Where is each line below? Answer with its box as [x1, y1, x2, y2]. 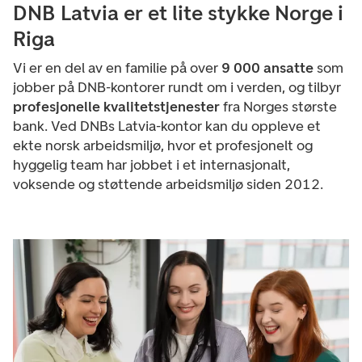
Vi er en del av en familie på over [13, 59, 221, 77]
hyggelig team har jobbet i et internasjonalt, [13, 156, 290, 174]
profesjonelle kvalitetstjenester [13, 98, 220, 116]
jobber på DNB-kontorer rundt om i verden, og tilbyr [13, 78, 341, 96]
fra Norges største [220, 98, 337, 116]
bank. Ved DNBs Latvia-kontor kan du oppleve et [13, 117, 321, 135]
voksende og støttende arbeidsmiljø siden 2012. [13, 175, 323, 193]
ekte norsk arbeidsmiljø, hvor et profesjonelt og [13, 137, 313, 154]
